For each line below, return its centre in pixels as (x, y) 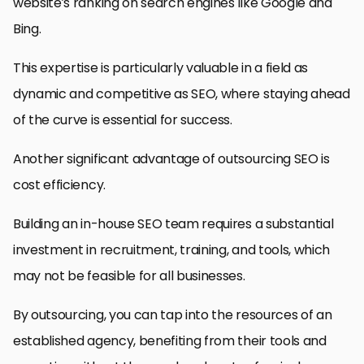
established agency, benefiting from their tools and (170, 340)
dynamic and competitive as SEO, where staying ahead (182, 93)
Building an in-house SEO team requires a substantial (173, 223)
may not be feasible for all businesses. (129, 275)
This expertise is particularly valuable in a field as (161, 67)
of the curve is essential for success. (123, 119)
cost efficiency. (59, 184)
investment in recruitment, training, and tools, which (172, 249)
